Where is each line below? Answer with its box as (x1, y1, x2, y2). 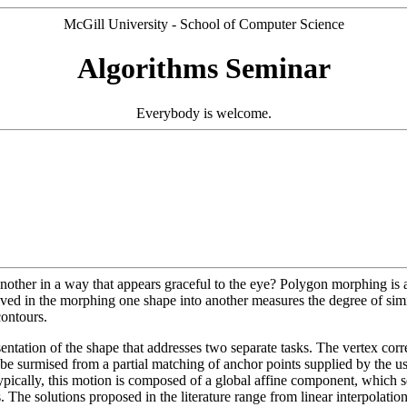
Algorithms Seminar (76, 52, 331, 85)
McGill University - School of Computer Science (63, 16, 344, 32)
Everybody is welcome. (135, 104, 272, 121)
